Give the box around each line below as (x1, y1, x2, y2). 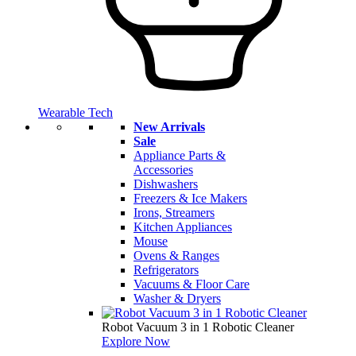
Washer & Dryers (133, 292, 221, 306)
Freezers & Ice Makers (133, 192, 247, 206)
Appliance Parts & (133, 149, 226, 163)
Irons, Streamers (133, 206, 215, 220)
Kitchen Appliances (133, 220, 232, 234)
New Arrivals (133, 120, 205, 134)
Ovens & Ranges (133, 249, 219, 263)
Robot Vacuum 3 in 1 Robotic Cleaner (102, 320, 294, 335)
